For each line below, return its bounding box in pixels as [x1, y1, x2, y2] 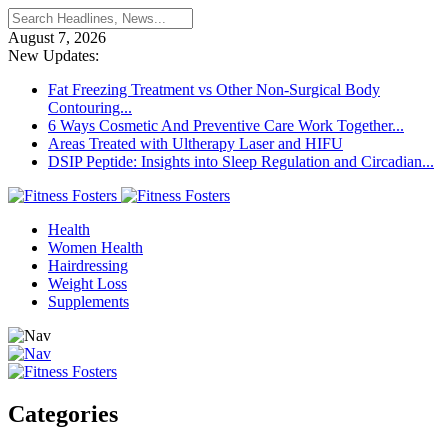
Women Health [48, 239, 143, 256]
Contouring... [48, 99, 132, 116]
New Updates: [8, 47, 99, 64]
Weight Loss [48, 275, 127, 292]
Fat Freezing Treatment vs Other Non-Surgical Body [48, 81, 380, 98]
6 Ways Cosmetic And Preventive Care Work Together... [48, 117, 404, 134]
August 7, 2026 [8, 29, 106, 46]
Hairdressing [48, 257, 128, 274]
